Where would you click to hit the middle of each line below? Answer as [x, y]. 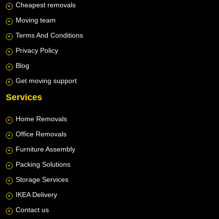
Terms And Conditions [49, 35]
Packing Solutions [43, 164]
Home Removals [41, 119]
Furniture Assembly [45, 149]
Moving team [36, 20]
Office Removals [41, 134]
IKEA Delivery [36, 194]
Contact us [32, 209]
